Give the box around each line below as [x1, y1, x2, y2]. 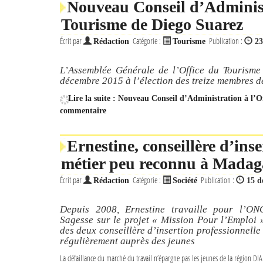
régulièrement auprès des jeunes [60, 235, 195, 247]
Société [173, 176, 197, 185]
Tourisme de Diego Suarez [61, 15, 243, 33]
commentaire [60, 106, 106, 115]
